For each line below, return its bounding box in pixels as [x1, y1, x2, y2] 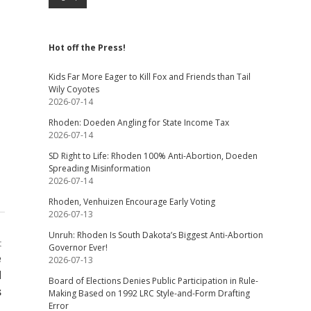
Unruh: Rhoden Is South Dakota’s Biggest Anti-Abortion [48, 229, 263, 241]
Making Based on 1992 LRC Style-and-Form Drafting [48, 287, 250, 299]
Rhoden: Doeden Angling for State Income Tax [48, 117, 229, 128]
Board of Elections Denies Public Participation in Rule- [48, 275, 258, 287]
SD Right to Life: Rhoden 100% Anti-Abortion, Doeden [48, 150, 258, 162]
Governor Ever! [48, 242, 108, 253]
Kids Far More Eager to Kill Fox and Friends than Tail [48, 71, 251, 83]
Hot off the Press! [48, 42, 126, 53]
